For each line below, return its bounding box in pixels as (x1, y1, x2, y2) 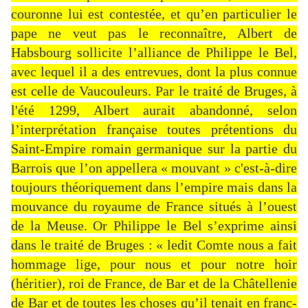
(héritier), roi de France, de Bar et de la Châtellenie (11, 276, 297, 291)
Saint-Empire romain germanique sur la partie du (11, 141, 297, 157)
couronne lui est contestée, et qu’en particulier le (11, 6, 297, 22)
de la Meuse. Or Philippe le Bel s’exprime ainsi (11, 218, 297, 234)
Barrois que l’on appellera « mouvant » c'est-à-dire (11, 160, 297, 176)
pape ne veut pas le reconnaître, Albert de (11, 25, 297, 41)
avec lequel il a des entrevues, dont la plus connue (11, 64, 297, 80)
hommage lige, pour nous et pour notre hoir (11, 256, 297, 272)
